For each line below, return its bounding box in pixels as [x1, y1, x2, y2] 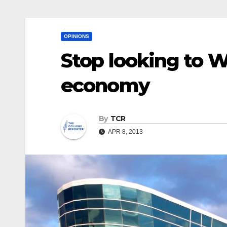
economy [61, 73, 149, 97]
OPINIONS [64, 33, 89, 39]
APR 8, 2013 [107, 128, 143, 136]
